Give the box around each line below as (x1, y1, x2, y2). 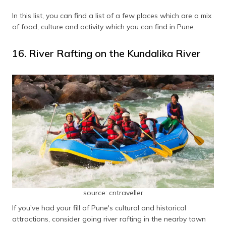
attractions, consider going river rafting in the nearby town (12, 214, 206, 223)
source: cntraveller (83, 188, 143, 197)
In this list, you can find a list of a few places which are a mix (12, 11, 211, 20)
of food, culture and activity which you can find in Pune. (12, 22, 195, 31)
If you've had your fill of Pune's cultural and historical (12, 203, 186, 212)
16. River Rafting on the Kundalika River (12, 46, 201, 60)
